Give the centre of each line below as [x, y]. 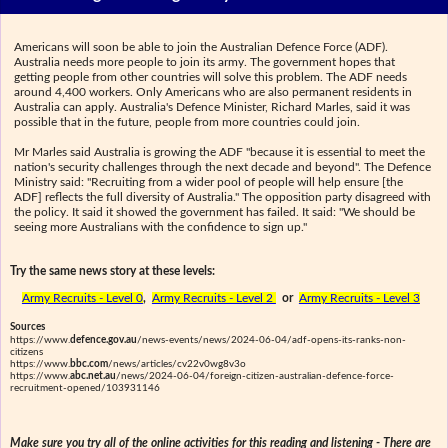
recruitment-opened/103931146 [84, 387]
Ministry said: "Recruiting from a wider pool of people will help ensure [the [209, 181]
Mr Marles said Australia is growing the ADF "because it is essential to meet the [220, 151]
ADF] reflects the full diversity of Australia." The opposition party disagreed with [223, 196]
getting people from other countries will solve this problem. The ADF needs [211, 76]
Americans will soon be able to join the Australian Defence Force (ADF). [201, 46]
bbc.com [88, 363]
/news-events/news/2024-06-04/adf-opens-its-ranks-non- [271, 339]
